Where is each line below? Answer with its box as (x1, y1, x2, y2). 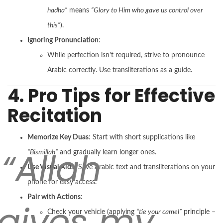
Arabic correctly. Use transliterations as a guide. (47, 66, 192, 74)
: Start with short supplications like (89, 133, 195, 141)
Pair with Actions (27, 193, 81, 201)
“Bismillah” (27, 148, 58, 156)
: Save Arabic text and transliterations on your (74, 163, 215, 171)
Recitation (7, 103, 102, 128)
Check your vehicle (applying (47, 208, 136, 216)
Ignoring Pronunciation (27, 36, 99, 44)
